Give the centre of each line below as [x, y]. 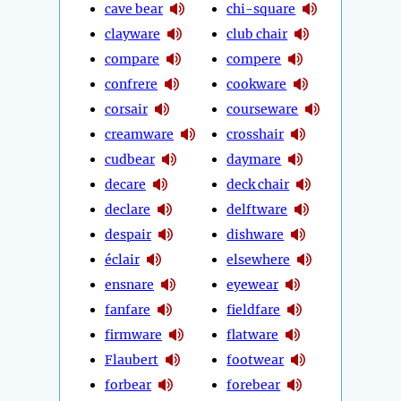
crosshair [256, 134]
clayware [132, 34]
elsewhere [259, 259]
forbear [128, 384]
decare [125, 184]
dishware [256, 234]
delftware [257, 209]
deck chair [258, 184]
